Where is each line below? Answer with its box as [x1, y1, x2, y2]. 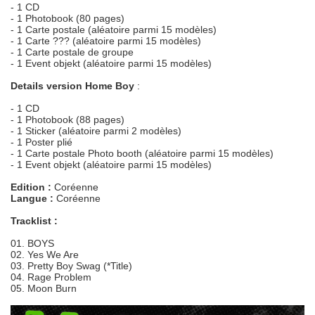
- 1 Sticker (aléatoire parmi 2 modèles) [11, 125, 181, 136]
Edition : [11, 181, 51, 193]
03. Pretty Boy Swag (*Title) [11, 260, 132, 271]
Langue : [11, 193, 53, 204]
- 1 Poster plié [11, 136, 72, 148]
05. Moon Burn [11, 283, 77, 294]
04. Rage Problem [11, 271, 91, 283]
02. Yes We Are [11, 249, 79, 260]
